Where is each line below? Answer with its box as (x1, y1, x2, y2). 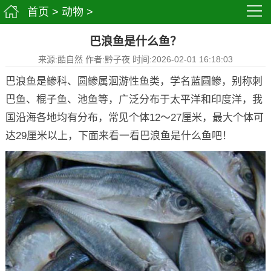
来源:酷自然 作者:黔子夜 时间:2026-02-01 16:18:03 (38, 54, 233, 64)
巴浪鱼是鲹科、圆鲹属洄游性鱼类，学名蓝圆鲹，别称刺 (5, 76, 263, 87)
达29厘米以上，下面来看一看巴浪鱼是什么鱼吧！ (5, 130, 232, 142)
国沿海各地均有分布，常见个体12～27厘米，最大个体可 (5, 112, 264, 123)
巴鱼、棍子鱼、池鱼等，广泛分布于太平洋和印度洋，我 (5, 94, 263, 105)
